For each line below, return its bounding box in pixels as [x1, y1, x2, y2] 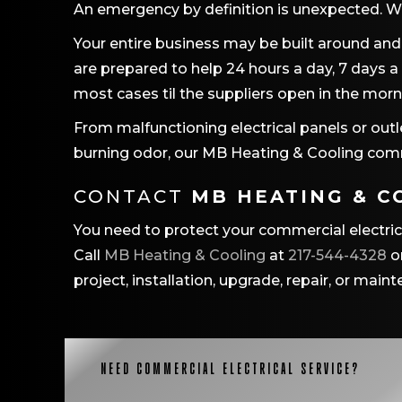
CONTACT [74, 186, 191, 207]
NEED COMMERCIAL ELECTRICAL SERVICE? [100, 360, 360, 378]
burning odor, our [74, 144, 202, 162]
